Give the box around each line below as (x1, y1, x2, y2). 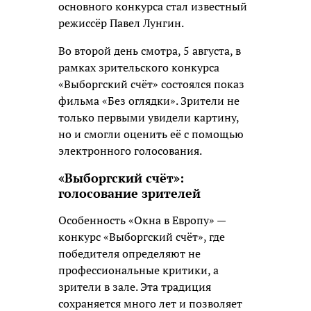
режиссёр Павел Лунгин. (58, 15, 184, 31)
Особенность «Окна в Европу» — (58, 212, 226, 228)
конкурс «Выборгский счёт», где (58, 229, 225, 245)
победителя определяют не (58, 246, 201, 262)
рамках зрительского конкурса (58, 60, 219, 76)
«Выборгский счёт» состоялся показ (58, 76, 244, 92)
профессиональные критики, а (58, 262, 219, 278)
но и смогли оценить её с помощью (58, 126, 244, 142)
